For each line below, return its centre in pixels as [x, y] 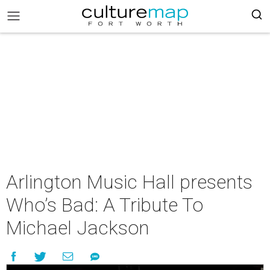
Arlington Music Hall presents [129, 182]
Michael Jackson [78, 228]
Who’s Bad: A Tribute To [105, 205]
